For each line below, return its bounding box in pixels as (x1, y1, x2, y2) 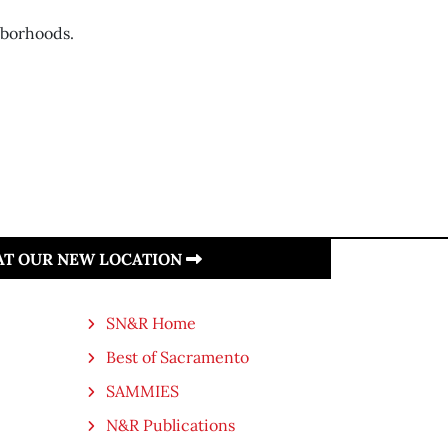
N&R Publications (106, 415, 235, 435)
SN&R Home (106, 313, 196, 333)
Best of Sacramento (106, 347, 249, 367)
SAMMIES (106, 381, 179, 401)
